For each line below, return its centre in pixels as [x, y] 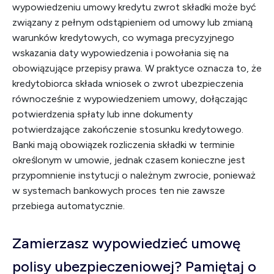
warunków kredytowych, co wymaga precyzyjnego [123, 38]
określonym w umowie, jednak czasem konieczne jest [129, 160]
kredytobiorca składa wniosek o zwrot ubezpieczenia [128, 83]
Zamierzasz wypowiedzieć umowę [126, 243]
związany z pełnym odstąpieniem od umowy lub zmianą [132, 22]
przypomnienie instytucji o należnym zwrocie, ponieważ [134, 175]
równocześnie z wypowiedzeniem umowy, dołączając [130, 99]
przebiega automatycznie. [68, 206]
